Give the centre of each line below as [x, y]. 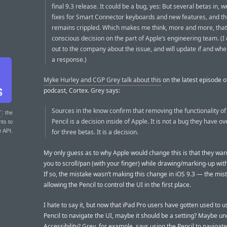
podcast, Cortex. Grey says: [82, 91]
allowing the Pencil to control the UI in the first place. [117, 184]
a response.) [69, 59]
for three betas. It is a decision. [95, 132]
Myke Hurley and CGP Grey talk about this [102, 80]
